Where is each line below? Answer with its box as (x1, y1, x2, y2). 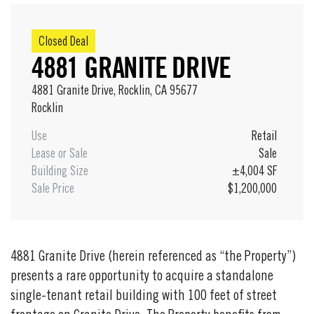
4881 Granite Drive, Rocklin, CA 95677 (32, 85, 198, 98)
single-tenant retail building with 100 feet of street (11, 289, 277, 304)
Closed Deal (39, 36, 88, 49)
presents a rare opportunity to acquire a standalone (11, 270, 273, 285)
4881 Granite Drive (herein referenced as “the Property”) (11, 250, 296, 265)
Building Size (32, 165, 88, 179)
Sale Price (32, 183, 74, 196)
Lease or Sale (32, 148, 88, 161)
